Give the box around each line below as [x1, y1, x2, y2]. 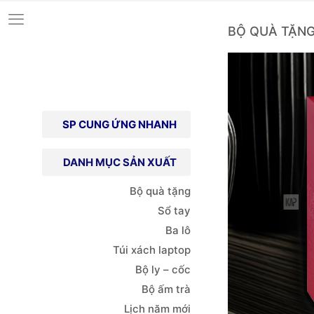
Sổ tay [157, 204, 191, 217]
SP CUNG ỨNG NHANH [62, 118, 177, 131]
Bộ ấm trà [141, 282, 191, 296]
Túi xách [112, 243, 156, 257]
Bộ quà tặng [129, 184, 191, 198]
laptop [158, 243, 191, 257]
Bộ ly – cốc [135, 263, 191, 276]
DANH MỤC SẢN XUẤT [62, 156, 177, 169]
